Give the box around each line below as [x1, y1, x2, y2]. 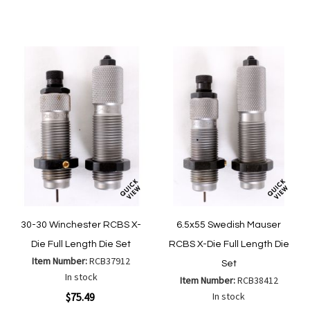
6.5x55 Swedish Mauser [176, 220, 282, 230]
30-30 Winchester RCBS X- [21, 220, 142, 230]
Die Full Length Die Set [31, 239, 131, 250]
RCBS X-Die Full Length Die [168, 239, 289, 250]
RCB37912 [89, 255, 131, 268]
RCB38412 [237, 274, 278, 287]
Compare [136, 11, 170, 20]
